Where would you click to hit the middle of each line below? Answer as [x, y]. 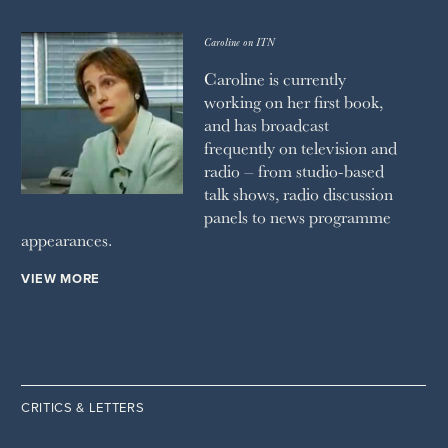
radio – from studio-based [293, 171]
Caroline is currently [274, 79]
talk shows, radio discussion [298, 194]
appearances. [66, 240]
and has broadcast [266, 125]
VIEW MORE [60, 278]
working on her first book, [293, 102]
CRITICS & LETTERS [83, 408]
